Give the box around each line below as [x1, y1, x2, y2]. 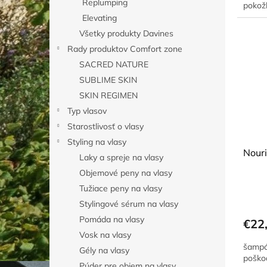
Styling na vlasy [67, 136, 126, 147]
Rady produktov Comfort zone [67, 44, 182, 54]
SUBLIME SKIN [79, 74, 137, 85]
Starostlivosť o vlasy [67, 121, 144, 132]
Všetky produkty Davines [79, 28, 173, 39]
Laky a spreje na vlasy [79, 152, 163, 163]
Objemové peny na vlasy [79, 167, 172, 178]
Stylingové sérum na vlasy [79, 198, 178, 209]
